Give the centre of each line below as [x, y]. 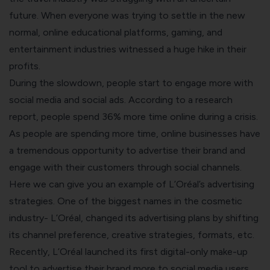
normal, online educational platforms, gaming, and [116, 32]
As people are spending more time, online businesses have [135, 133]
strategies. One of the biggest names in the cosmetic [126, 201]
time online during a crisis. [202, 116]
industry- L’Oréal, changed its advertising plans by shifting [134, 218]
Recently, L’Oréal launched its [74, 251]
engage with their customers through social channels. [127, 167]
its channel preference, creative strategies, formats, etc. [132, 234]
